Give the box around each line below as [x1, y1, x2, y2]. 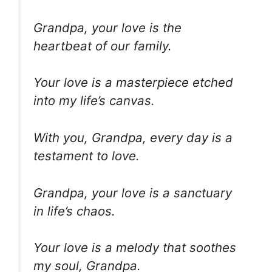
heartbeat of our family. [33, 38, 172, 53]
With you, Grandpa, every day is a [33, 130, 233, 146]
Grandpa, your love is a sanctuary [33, 185, 232, 200]
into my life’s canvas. [33, 93, 155, 109]
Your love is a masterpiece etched [33, 75, 233, 90]
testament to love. [33, 148, 140, 164]
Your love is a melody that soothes [33, 240, 236, 256]
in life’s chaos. [33, 203, 115, 219]
